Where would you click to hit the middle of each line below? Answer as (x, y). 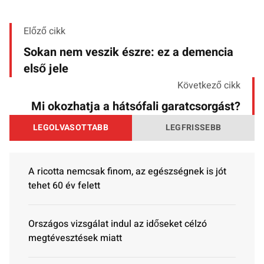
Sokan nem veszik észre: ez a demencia (128, 52)
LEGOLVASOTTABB (71, 128)
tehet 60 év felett (64, 186)
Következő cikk (209, 86)
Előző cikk (44, 32)
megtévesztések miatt (75, 238)
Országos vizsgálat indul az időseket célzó (118, 224)
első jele (46, 69)
